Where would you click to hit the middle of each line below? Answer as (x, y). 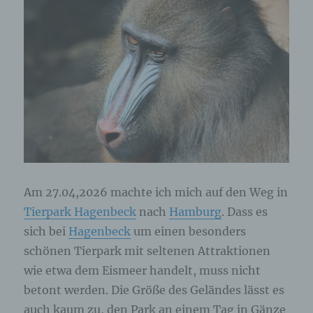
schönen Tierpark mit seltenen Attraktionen (147, 251)
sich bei (46, 232)
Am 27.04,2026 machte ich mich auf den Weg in (156, 192)
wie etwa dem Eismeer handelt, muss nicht (143, 271)
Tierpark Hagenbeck (80, 212)
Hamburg (196, 212)
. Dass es (245, 212)
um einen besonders (189, 232)
